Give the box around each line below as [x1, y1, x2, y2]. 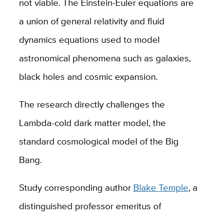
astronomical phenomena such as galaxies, [18, 51, 191, 65]
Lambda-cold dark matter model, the [18, 115, 166, 129]
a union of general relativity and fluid [18, 14, 164, 28]
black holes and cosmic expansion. [18, 69, 163, 83]
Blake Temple [133, 180, 188, 194]
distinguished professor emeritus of [18, 199, 161, 213]
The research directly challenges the [18, 97, 165, 111]
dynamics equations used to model [18, 32, 160, 46]
